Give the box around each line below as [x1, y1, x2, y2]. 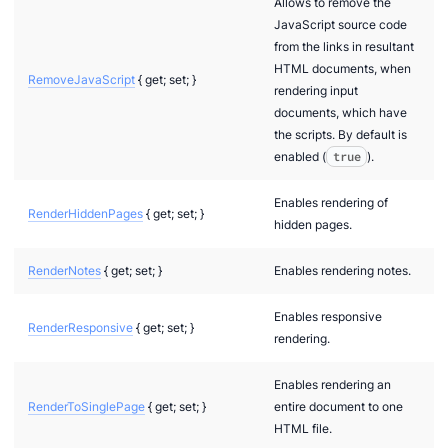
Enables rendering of [274, 194, 388, 210]
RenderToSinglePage [28, 398, 145, 414]
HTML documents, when [274, 60, 411, 76]
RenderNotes [28, 262, 101, 278]
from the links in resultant [274, 38, 414, 54]
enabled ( [274, 148, 326, 164]
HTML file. [274, 420, 332, 436]
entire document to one [274, 398, 403, 414]
